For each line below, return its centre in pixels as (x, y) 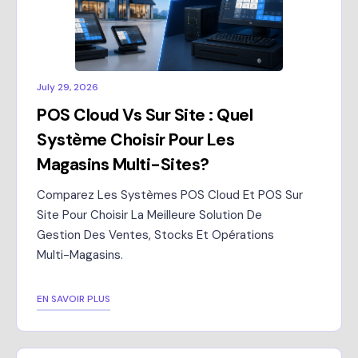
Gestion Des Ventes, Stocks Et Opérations (155, 235)
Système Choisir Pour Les (135, 140)
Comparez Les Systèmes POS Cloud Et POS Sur (170, 195)
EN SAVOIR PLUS (74, 299)
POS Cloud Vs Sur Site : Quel (145, 115)
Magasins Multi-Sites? (123, 165)
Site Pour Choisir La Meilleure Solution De (149, 215)
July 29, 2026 (68, 87)
